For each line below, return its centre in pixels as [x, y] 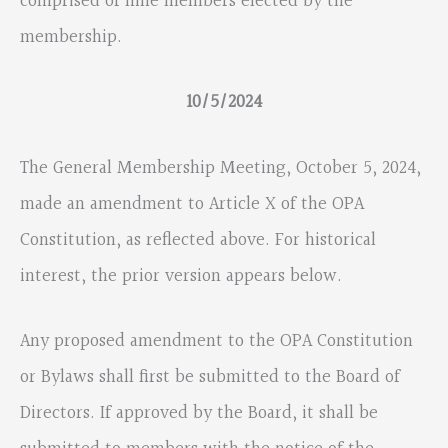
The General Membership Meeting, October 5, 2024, [220, 168]
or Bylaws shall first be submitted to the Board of [210, 377]
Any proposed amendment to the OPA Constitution [216, 341]
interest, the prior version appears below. [181, 276]
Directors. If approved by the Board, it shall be [199, 413]
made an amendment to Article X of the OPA [192, 204]
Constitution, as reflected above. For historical [198, 240]
